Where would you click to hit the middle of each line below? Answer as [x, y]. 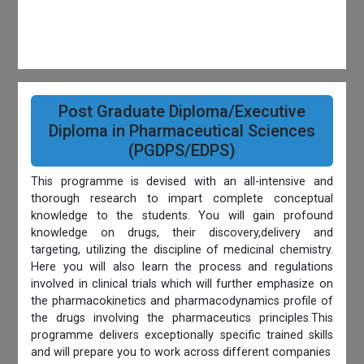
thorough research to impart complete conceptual [182, 199]
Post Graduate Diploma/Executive [182, 112]
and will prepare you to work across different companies [181, 353]
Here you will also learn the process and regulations [182, 267]
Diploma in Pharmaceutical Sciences [182, 131]
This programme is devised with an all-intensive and [182, 182]
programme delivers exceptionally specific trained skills [182, 336]
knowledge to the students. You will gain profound [182, 216]
